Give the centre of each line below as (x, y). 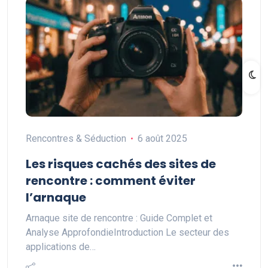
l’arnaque (56, 197)
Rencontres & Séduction (76, 138)
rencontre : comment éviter (111, 181)
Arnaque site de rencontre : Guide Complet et (119, 218)
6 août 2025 (162, 138)
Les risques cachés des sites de (121, 164)
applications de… (61, 247)
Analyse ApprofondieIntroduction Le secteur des (127, 232)
